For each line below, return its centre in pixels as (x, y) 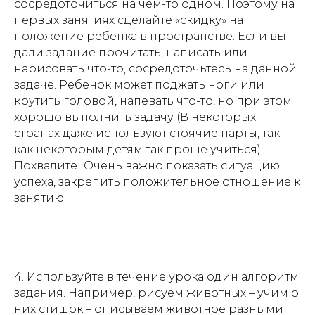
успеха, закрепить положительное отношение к (157, 181)
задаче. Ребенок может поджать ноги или (139, 84)
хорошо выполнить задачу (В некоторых (135, 117)
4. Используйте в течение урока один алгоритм (156, 276)
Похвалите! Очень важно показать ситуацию (147, 165)
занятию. (40, 198)
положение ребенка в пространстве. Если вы (150, 36)
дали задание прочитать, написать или (131, 52)
